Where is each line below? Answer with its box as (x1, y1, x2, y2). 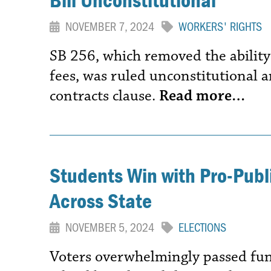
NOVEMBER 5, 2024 (63, 219, 162, 235)
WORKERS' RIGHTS (178, 18, 262, 34)
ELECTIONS (178, 219, 226, 235)
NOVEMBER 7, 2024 (63, 18, 162, 34)
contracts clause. (50, 85, 159, 105)
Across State (50, 188, 152, 214)
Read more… (159, 85, 245, 105)
